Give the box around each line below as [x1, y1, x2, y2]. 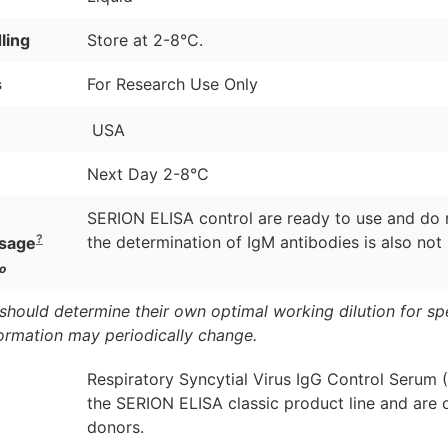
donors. [86, 417, 144, 438]
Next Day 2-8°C [86, 163, 209, 184]
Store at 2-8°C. [86, 30, 203, 51]
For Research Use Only [86, 74, 258, 95]
